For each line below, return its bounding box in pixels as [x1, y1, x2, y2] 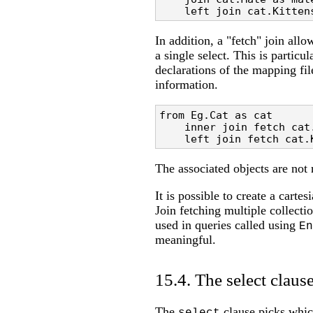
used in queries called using [155, 218, 299, 233]
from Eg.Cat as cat [159, 109, 279, 122]
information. [155, 78, 218, 92]
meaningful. [155, 233, 216, 247]
